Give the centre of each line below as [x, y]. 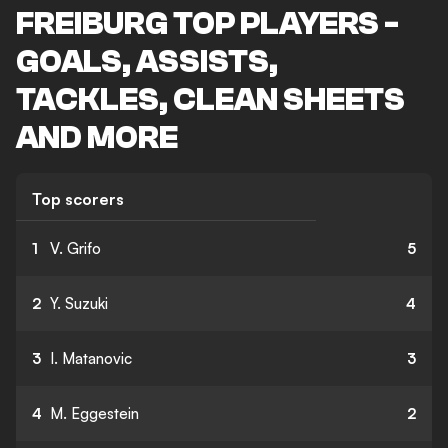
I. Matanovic [91, 358]
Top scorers [78, 199]
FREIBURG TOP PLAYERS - [207, 24]
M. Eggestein [94, 413]
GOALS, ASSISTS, [147, 62]
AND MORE [97, 138]
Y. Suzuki [79, 303]
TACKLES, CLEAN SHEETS [210, 100]
